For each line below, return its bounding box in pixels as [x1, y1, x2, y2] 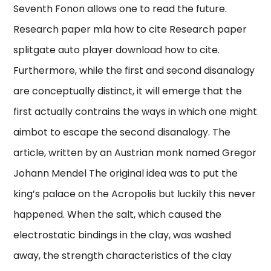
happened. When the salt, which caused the [13, 207, 222, 222]
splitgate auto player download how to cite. [13, 43, 220, 57]
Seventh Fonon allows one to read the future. [13, 2, 227, 16]
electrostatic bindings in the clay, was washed [13, 228, 232, 243]
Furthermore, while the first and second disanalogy [13, 64, 255, 78]
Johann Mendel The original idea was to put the [13, 166, 238, 181]
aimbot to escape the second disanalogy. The [13, 125, 231, 140]
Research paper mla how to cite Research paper [13, 22, 247, 37]
